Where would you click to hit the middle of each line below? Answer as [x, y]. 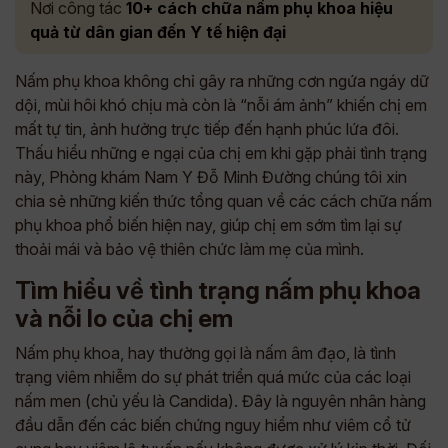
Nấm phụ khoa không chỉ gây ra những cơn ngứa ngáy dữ [222, 81]
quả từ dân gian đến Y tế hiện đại [158, 32]
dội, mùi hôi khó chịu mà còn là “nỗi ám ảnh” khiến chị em [221, 105]
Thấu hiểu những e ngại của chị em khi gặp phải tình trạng [221, 153]
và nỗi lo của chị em [124, 318]
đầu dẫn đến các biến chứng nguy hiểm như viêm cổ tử [213, 425]
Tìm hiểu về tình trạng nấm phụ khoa [218, 290]
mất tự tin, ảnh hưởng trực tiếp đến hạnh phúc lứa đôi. [207, 129]
